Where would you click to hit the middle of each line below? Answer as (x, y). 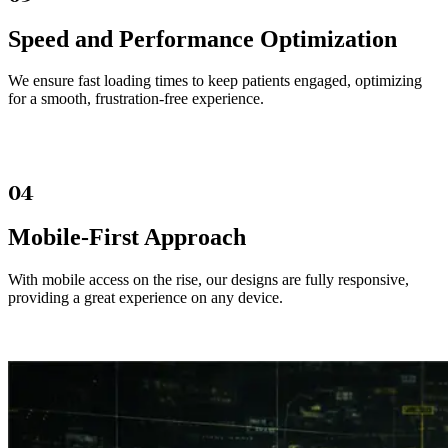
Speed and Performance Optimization (202, 38)
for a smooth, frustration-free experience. (136, 99)
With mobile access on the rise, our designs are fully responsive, (208, 280)
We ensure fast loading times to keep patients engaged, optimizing (215, 81)
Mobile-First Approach (127, 237)
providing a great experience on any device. (145, 298)
